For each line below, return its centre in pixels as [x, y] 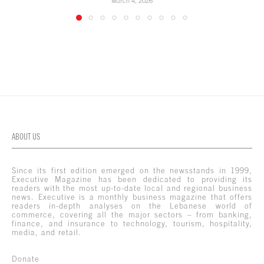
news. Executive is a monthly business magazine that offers [132, 197]
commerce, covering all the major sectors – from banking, [132, 214]
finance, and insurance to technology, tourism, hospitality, [132, 223]
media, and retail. [47, 232]
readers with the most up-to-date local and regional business [132, 188]
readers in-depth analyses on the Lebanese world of [132, 206]
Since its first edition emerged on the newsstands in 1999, [132, 170]
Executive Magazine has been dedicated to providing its [132, 179]
